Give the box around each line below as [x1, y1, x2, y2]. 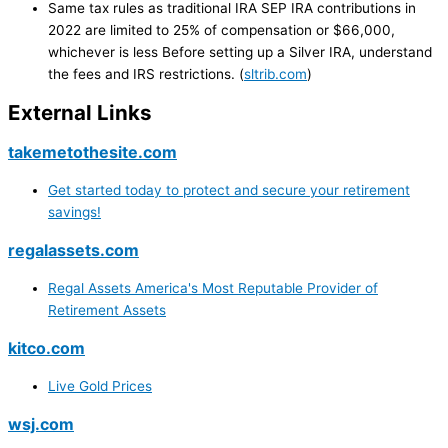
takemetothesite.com [8, 142, 177, 163]
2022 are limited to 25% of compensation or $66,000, [48, 21, 395, 38]
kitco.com [8, 338, 85, 359]
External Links [8, 100, 152, 126]
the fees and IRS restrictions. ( [48, 65, 244, 82]
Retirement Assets [48, 302, 166, 319]
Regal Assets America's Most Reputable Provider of [48, 280, 378, 297]
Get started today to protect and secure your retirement [48, 182, 410, 199]
